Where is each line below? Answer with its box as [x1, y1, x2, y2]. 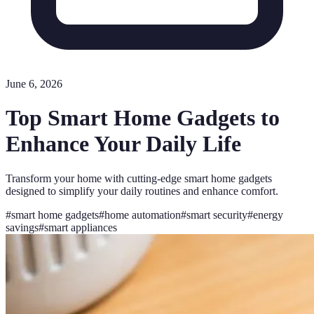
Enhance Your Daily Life [6, 131, 241, 157]
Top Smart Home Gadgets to [6, 105, 280, 131]
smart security [186, 208, 247, 221]
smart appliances [44, 221, 117, 233]
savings [6, 221, 39, 233]
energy [253, 208, 283, 221]
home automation [104, 208, 181, 221]
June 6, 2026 [6, 78, 62, 90]
